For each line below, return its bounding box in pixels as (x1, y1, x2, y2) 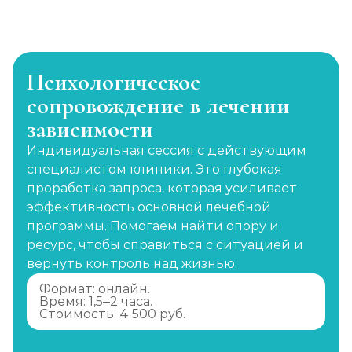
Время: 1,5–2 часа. (39, 294, 152, 309)
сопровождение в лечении (27, 91, 290, 120)
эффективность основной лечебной (27, 200, 271, 214)
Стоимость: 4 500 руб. (39, 306, 185, 321)
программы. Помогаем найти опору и (27, 218, 279, 233)
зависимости (27, 115, 153, 144)
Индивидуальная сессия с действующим (27, 143, 306, 158)
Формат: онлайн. (39, 281, 150, 296)
